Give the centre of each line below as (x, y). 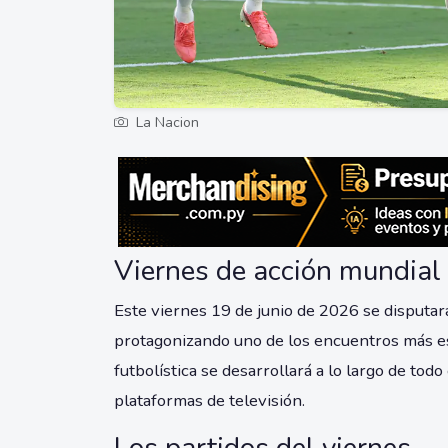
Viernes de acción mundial (277, 271)
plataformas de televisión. (209, 401)
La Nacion (165, 123)
